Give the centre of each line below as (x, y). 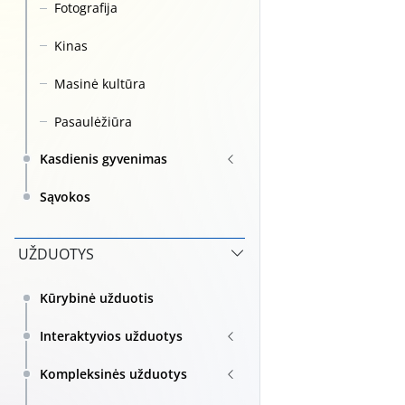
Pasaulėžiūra (93, 121)
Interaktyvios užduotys (111, 336)
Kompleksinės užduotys (113, 373)
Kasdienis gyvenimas (104, 159)
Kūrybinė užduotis (97, 298)
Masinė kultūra (100, 83)
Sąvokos (65, 197)
